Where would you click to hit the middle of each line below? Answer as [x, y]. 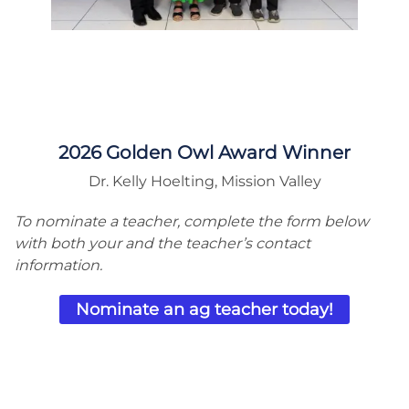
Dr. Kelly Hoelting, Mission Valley [204, 182]
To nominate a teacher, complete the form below [192, 222]
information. [58, 266]
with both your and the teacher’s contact [163, 244]
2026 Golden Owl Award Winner [204, 153]
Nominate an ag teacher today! [204, 310]
